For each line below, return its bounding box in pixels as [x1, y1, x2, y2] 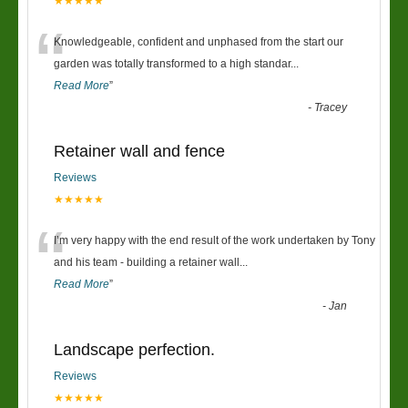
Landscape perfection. [54, 341, 215, 359]
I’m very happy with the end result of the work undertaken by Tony [54, 234, 375, 247]
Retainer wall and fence [54, 142, 225, 160]
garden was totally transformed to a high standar [54, 57, 291, 70]
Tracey [314, 101, 348, 114]
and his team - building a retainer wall [54, 256, 240, 269]
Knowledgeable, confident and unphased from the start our [54, 36, 343, 48]
